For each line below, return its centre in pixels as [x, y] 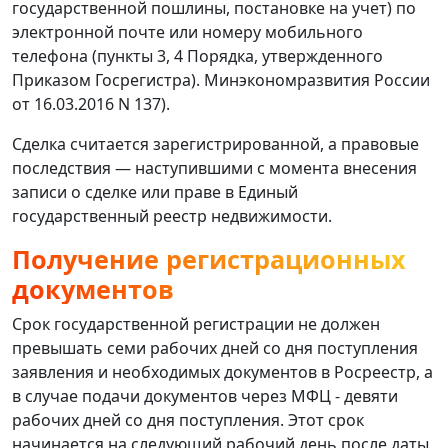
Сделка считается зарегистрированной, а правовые [215, 143]
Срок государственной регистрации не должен [196, 323]
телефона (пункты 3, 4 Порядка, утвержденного [197, 55]
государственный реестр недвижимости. [172, 215]
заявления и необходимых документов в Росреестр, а [222, 371]
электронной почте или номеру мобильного [187, 31]
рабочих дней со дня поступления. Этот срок [188, 419]
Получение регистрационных [209, 258]
